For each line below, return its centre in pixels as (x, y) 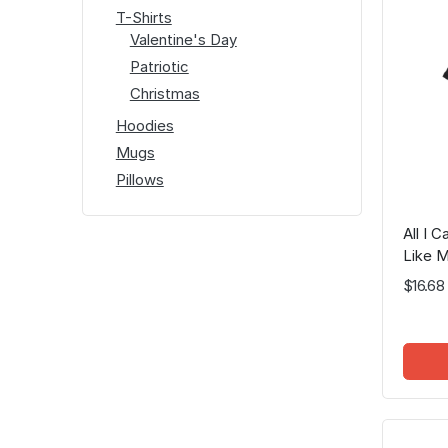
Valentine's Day (183, 39)
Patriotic (159, 66)
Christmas (164, 93)
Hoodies (144, 125)
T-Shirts (143, 17)
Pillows (139, 179)
